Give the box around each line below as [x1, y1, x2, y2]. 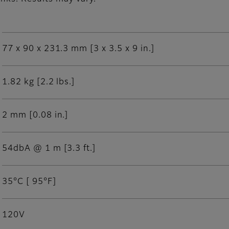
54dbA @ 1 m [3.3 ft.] [2, 145, 96, 153]
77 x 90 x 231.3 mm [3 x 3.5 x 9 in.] [2, 45, 154, 54]
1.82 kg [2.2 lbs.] [2, 78, 75, 87]
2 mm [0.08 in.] [2, 111, 68, 120]
